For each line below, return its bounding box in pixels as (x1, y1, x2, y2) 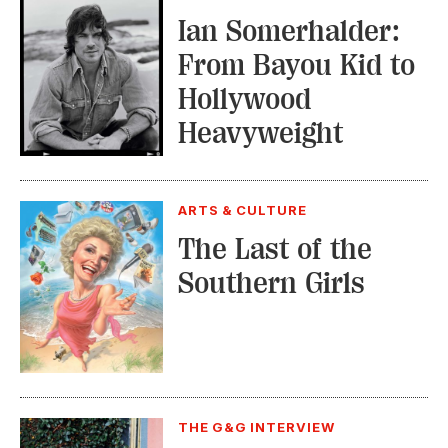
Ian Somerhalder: (177, 14, 401, 48)
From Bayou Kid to (177, 48, 415, 82)
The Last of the (177, 231, 372, 266)
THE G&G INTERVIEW (177, 419, 336, 435)
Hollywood (177, 82, 311, 116)
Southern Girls (177, 265, 365, 300)
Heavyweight (177, 116, 343, 150)
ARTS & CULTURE (177, 201, 308, 218)
